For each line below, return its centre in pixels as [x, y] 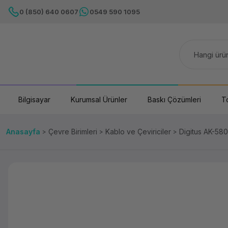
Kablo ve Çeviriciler [138, 132]
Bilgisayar [34, 99]
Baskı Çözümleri [174, 99]
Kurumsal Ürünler [99, 99]
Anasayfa [23, 132]
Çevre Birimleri [73, 132]
